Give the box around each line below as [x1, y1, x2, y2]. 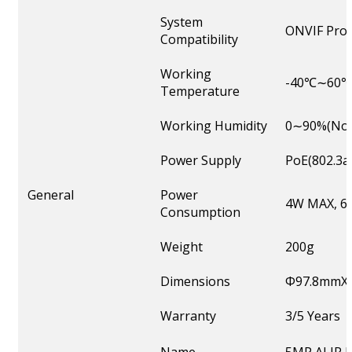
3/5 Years [285, 307, 340, 325]
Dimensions [160, 273, 230, 291]
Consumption [160, 203, 240, 222]
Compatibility [160, 31, 238, 49]
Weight [160, 238, 203, 256]
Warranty [160, 307, 216, 325]
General [27, 186, 74, 204]
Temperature [160, 82, 240, 101]
